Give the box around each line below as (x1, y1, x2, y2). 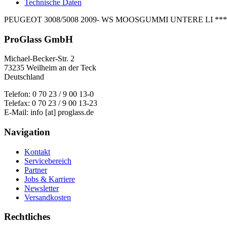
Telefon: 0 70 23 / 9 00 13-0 (4, 90, 94, 99)
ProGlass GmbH (4, 33, 73, 45)
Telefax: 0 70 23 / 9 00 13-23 (4, 99, 97, 108)
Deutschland (4, 72, 44, 82)
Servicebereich (24, 156, 71, 165)
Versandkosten (24, 193, 71, 202)
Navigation (4, 127, 50, 138)
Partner (24, 165, 47, 174)
